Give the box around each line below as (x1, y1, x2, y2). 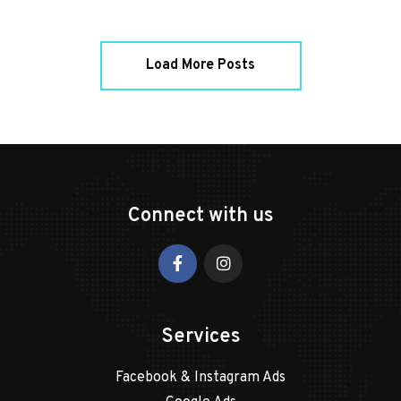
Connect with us (127, 203, 274, 228)
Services (160, 324, 241, 349)
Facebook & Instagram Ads (115, 368, 286, 387)
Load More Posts (146, 55, 255, 74)
